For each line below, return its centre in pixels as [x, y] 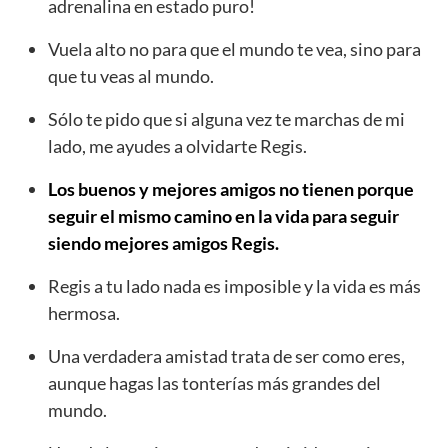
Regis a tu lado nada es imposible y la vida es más [234, 286]
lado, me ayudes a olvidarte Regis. [177, 146]
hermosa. [84, 313]
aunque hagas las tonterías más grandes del [214, 383]
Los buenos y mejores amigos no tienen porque [231, 189]
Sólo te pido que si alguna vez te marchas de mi [226, 119]
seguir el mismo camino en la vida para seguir [223, 216]
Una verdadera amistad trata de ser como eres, [226, 356]
